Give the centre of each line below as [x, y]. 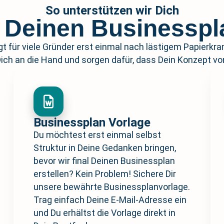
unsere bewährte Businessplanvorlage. [111, 187]
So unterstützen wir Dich [112, 11]
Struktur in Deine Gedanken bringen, [104, 148]
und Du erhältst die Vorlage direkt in [104, 213]
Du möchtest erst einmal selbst [97, 135]
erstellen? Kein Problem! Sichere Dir [104, 174]
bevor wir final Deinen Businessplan [104, 161]
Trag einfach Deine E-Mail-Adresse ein [110, 200]
